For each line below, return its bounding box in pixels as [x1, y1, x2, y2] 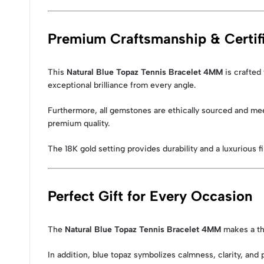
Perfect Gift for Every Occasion [48, 187, 252, 204]
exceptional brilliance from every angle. [48, 80, 196, 90]
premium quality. [48, 118, 110, 128]
